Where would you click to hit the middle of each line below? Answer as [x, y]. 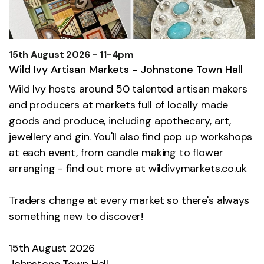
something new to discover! [76, 216]
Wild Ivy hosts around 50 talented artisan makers [128, 89]
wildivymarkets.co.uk [197, 168]
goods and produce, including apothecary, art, [120, 121]
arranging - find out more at [79, 168]
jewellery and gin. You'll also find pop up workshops [131, 136]
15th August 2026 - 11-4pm [71, 54]
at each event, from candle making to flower [116, 152]
